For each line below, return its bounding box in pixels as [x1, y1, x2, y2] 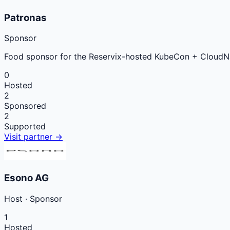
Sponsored [4, 101, 46, 111]
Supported [4, 121, 46, 132]
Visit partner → [4, 131, 63, 142]
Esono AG [4, 171, 49, 184]
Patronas [4, 11, 47, 24]
